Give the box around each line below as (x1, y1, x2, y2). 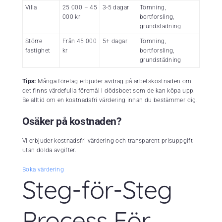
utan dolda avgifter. (22, 146, 77, 154)
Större (25, 37, 43, 45)
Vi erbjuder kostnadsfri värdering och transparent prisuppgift (22, 137, 193, 144)
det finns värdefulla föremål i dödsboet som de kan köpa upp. (22, 87, 195, 94)
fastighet (25, 47, 51, 54)
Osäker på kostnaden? (22, 115, 121, 127)
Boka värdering (22, 166, 64, 173)
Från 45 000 (62, 37, 97, 45)
